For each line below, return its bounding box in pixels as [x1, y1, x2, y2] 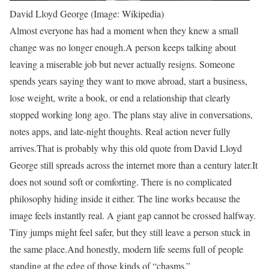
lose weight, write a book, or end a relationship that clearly [10, 91, 231, 104]
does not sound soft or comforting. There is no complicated [10, 175, 232, 188]
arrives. [10, 142, 37, 154]
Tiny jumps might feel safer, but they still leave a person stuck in [10, 226, 250, 238]
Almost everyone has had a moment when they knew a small [10, 24, 238, 37]
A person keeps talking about [125, 41, 236, 53]
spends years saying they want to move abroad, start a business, [10, 74, 247, 87]
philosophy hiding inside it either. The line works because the [10, 192, 240, 205]
